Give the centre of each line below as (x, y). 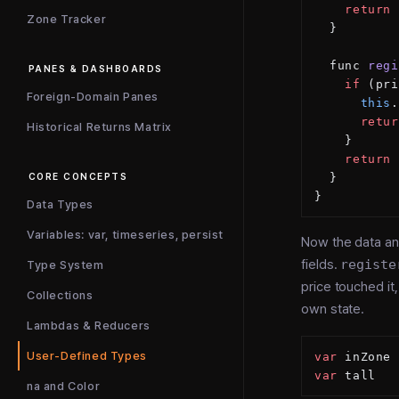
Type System (65, 265)
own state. (333, 309)
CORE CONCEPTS (78, 177)
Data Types (60, 204)
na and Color (64, 386)
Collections (60, 295)
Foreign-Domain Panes (93, 97)
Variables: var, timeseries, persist (125, 235)
